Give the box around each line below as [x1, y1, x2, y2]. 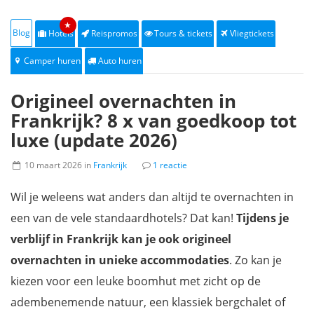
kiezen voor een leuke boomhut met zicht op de [11, 273, 261, 289]
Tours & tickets [154, 27, 213, 39]
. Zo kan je [229, 252, 282, 268]
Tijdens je [236, 210, 289, 226]
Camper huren [23, 55, 81, 67]
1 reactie [152, 159, 187, 171]
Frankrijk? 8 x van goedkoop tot [11, 108, 296, 133]
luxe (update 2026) [11, 128, 177, 153]
